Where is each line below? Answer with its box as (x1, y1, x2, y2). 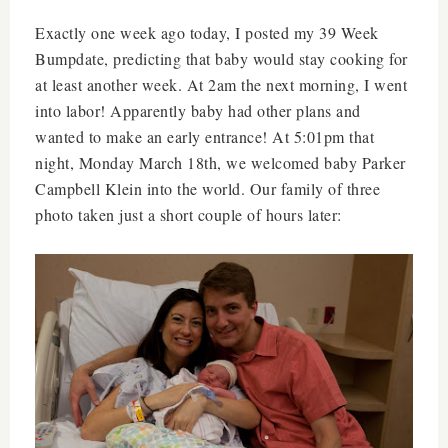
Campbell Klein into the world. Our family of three (35, 177, 380, 199)
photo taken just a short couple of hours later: (35, 203, 347, 225)
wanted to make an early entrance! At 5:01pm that (35, 125, 374, 147)
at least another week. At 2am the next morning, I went (35, 73, 407, 95)
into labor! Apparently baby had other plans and (35, 99, 361, 121)
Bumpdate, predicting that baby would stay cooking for (35, 47, 408, 69)
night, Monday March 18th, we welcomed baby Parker (35, 151, 406, 173)
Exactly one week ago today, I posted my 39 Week (35, 21, 379, 43)
